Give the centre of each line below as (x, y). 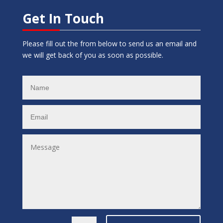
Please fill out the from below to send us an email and (109, 43)
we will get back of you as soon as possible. (94, 55)
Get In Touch (63, 18)
